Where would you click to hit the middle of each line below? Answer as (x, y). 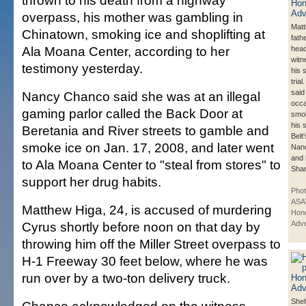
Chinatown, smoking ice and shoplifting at (143, 34)
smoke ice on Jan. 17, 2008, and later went (148, 148)
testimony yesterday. (82, 69)
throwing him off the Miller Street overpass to (151, 244)
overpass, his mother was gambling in (133, 17)
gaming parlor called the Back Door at (132, 114)
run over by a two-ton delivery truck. (126, 278)
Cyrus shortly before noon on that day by (141, 227)
